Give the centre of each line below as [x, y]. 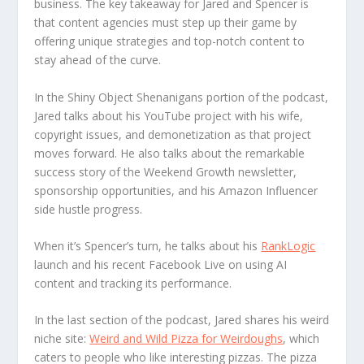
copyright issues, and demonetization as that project [173, 134]
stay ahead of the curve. [98, 60]
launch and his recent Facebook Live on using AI [161, 264]
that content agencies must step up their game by [166, 23]
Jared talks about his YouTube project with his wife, [169, 115]
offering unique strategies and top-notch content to [170, 41]
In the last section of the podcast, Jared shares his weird [182, 320]
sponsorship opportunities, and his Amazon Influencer [176, 190]
